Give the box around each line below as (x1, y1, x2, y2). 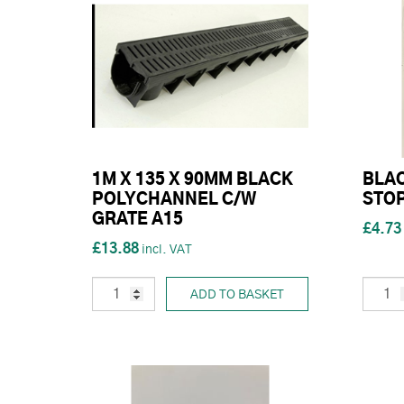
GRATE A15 (92, 212, 183, 228)
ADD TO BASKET (190, 289, 284, 302)
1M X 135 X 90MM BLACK (92, 172, 293, 188)
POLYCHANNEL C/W (92, 192, 256, 208)
